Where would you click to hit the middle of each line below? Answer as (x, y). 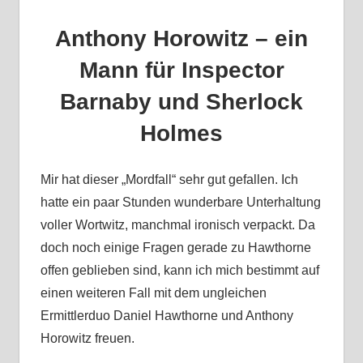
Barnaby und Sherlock (181, 102)
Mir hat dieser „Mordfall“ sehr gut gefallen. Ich (169, 180)
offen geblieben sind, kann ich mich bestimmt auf (179, 271)
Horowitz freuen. (87, 339)
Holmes (181, 134)
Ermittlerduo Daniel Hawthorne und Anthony (167, 316)
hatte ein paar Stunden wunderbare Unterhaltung (180, 203)
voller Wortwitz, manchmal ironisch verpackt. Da (177, 225)
